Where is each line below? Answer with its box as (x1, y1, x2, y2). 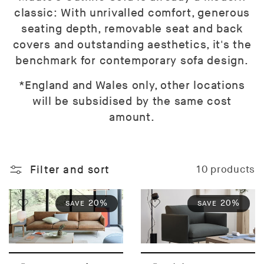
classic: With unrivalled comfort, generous (14, 6, 250, 21)
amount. (109, 111, 155, 125)
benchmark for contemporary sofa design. (15, 54, 249, 68)
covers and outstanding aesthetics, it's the (12, 38, 252, 52)
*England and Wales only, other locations (19, 79, 245, 93)
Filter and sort (30, 163, 110, 176)
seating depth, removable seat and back (21, 22, 243, 37)
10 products (196, 163, 255, 176)
